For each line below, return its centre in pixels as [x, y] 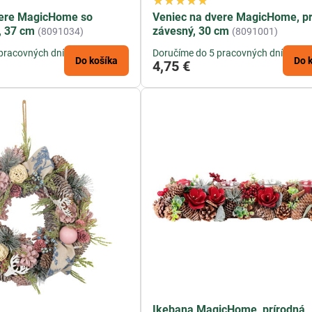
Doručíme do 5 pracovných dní [218, 53]
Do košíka [97, 60]
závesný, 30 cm [191, 31]
